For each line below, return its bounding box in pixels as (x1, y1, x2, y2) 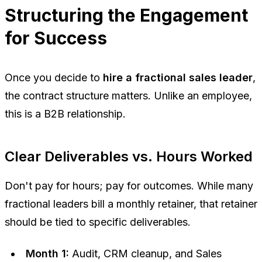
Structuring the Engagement (5, 4, 248, 26)
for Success (5, 27, 107, 49)
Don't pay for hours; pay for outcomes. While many (5, 179, 253, 192)
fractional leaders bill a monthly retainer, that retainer (5, 197, 257, 210)
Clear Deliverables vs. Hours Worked (5, 147, 253, 165)
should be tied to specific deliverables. (5, 215, 191, 228)
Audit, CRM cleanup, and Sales (69, 247, 222, 260)
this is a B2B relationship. (5, 107, 126, 120)
